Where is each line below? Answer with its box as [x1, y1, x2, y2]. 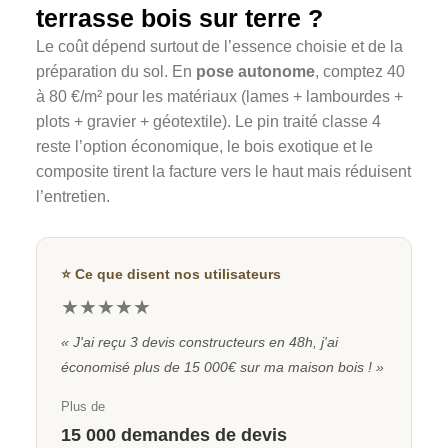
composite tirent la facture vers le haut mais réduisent [36, 163, 411, 181]
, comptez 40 [315, 63, 405, 81]
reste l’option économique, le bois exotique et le [36, 138, 373, 156]
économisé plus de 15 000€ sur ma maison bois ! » [61, 359, 384, 376]
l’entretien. [36, 188, 110, 206]
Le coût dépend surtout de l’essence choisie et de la [36, 38, 403, 56]
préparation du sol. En [36, 63, 196, 81]
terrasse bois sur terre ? [36, 4, 323, 33]
